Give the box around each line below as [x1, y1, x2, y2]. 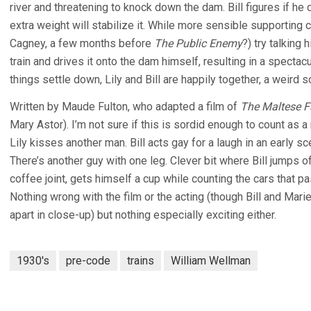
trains [127, 254, 154, 267]
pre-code [66, 254, 110, 267]
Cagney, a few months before [10, 37, 154, 50]
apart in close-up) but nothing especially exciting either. [10, 208, 276, 221]
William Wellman [171, 254, 251, 267]
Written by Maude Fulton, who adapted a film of [10, 100, 240, 113]
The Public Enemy [154, 37, 242, 50]
